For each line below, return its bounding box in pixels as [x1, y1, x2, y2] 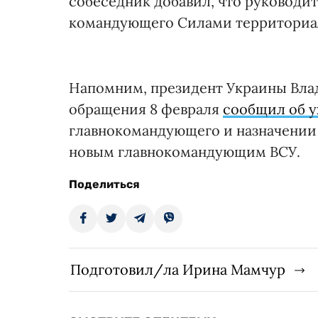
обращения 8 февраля [69, 100, 223, 119]
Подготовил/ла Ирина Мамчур [70, 261, 285, 279]
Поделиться [69, 177, 140, 192]
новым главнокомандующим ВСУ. [69, 143, 300, 161]
